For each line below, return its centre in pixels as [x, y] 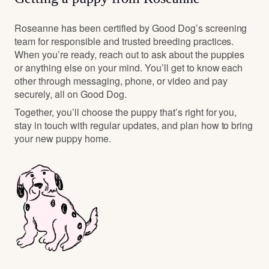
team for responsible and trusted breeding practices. [124, 41]
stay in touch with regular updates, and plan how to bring [134, 125]
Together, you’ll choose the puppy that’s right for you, [126, 112]
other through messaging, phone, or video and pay [121, 81]
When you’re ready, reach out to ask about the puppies [130, 55]
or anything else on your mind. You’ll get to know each [129, 68]
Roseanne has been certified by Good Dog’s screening [131, 28]
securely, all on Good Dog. [71, 94]
